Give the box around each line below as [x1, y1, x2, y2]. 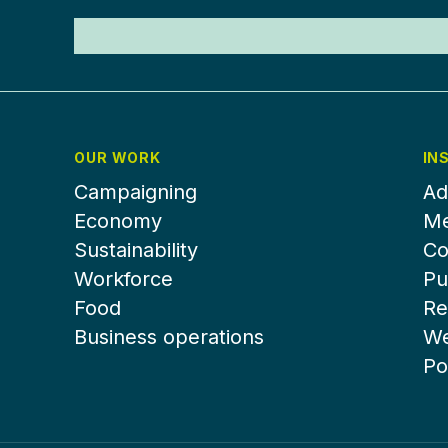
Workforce [73, 267, 173, 291]
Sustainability [73, 238, 198, 262]
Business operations [73, 325, 264, 349]
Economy [73, 209, 162, 233]
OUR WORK [73, 149, 162, 166]
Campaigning [73, 180, 197, 204]
